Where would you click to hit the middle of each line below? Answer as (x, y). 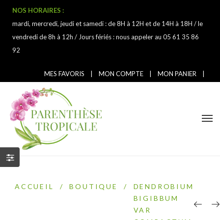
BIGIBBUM (156, 198)
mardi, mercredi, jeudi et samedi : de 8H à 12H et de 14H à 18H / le (108, 24)
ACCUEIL (34, 186)
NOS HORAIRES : (38, 10)
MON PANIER (177, 74)
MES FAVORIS (64, 74)
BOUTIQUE (94, 186)
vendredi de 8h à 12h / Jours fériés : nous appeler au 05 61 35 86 (106, 37)
